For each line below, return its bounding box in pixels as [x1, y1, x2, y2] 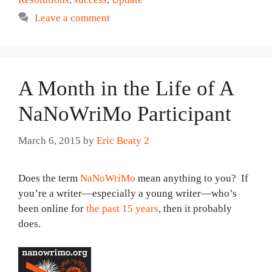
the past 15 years [86, 203, 158, 214]
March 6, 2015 [18, 135, 81, 146]
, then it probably [158, 203, 232, 214]
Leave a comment [35, 12, 110, 24]
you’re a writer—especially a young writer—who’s [18, 188, 237, 199]
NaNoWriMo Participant [18, 101, 231, 126]
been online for [18, 203, 86, 214]
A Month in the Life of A [18, 76, 233, 100]
